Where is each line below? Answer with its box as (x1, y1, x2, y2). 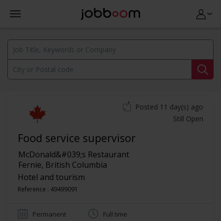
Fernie (18, 159, 41, 170)
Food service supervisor (18, 131, 136, 145)
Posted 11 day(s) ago (135, 102, 203, 111)
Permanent (33, 210, 66, 219)
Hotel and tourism (18, 172, 85, 183)
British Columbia (45, 159, 107, 170)
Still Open (173, 114, 203, 123)
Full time (103, 210, 127, 219)
